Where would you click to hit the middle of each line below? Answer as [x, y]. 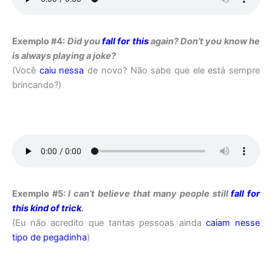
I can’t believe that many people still [148, 193]
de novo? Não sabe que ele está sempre [172, 70]
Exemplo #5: [39, 193]
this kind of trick [47, 208]
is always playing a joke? [64, 56]
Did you [85, 41]
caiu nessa [62, 70]
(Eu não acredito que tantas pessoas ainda [109, 223]
